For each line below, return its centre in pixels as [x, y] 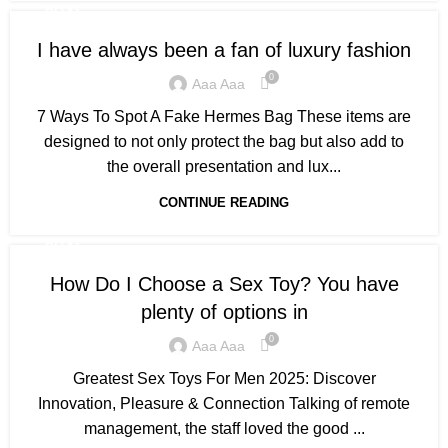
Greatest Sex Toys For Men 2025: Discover [224, 378]
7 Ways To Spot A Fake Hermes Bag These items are [224, 116]
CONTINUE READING [224, 202]
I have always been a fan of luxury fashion [224, 50]
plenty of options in [224, 312]
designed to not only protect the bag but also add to [224, 141]
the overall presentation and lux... [224, 166]
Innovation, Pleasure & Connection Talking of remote [224, 403]
